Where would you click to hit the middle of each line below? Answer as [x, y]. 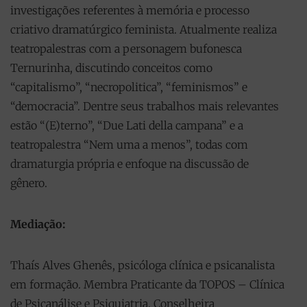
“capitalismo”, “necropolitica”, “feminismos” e [129, 87]
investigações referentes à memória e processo [130, 10]
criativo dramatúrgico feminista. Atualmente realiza [144, 29]
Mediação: [38, 224]
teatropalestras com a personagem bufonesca [126, 48]
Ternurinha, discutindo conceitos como [111, 67]
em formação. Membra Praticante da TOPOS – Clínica [147, 284]
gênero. [29, 183]
